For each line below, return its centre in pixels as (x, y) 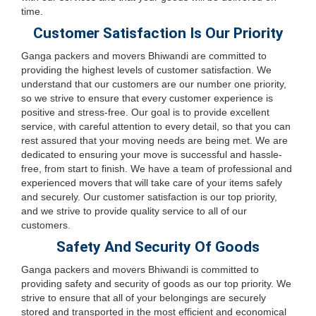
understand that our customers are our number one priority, (154, 84)
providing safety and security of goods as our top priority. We (156, 284)
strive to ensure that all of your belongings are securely (144, 298)
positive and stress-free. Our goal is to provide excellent (145, 112)
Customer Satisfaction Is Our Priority (158, 33)
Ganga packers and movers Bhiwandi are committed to (144, 56)
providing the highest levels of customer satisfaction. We (146, 70)
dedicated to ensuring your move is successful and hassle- (152, 154)
